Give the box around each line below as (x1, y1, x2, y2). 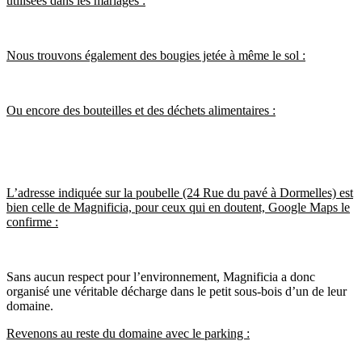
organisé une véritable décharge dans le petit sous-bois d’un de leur (6, 284, 347, 298)
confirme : (6, 215, 58, 229)
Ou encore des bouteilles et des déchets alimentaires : (6, 103, 276, 117)
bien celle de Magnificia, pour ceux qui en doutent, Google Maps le (6, 200, 350, 214)
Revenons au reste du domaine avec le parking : (6, 326, 250, 340)
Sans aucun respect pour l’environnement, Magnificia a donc (6, 270, 315, 284)
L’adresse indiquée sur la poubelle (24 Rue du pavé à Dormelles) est (6, 186, 353, 200)
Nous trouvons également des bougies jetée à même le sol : (6, 48, 305, 62)
